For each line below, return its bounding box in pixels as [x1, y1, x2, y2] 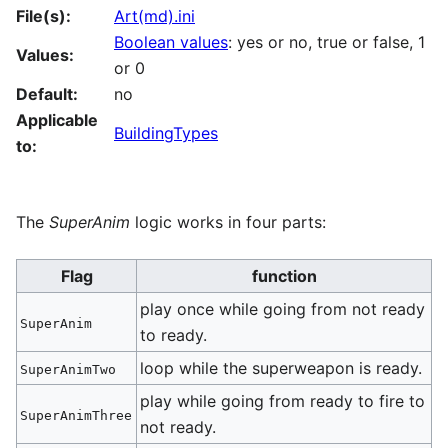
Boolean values [114, 31, 228, 52]
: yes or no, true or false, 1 [228, 31, 425, 52]
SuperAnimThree [20, 407, 133, 423]
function [251, 265, 317, 286]
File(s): [16, 5, 71, 26]
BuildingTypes [114, 122, 218, 143]
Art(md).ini [114, 5, 195, 26]
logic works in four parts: [130, 211, 326, 232]
